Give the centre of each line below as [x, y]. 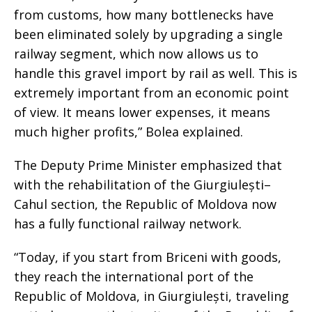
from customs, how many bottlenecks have [144, 15]
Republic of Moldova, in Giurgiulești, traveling [151, 296]
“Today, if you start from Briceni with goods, [148, 257]
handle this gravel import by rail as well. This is [156, 73]
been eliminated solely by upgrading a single [148, 34]
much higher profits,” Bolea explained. [128, 132]
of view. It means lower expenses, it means [142, 112]
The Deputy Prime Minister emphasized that [148, 165]
